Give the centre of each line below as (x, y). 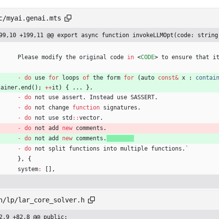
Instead (101, 98)
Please (28, 57)
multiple (134, 149)
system (28, 169)
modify (52, 57)
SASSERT (142, 98)
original (93, 57)
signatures (120, 108)
